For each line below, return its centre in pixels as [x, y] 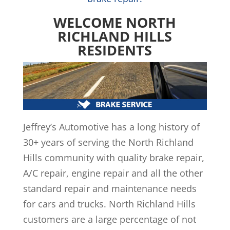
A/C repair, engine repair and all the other [113, 173]
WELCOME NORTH [115, 22]
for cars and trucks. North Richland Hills [109, 204]
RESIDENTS [115, 50]
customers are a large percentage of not [109, 219]
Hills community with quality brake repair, [113, 158]
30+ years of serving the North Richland [108, 142]
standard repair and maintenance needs [110, 189]
